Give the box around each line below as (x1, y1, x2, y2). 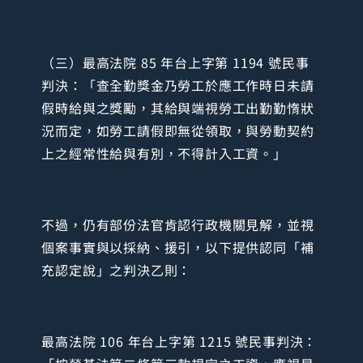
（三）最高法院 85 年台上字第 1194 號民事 (41, 53, 310, 73)
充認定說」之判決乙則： (41, 260, 192, 280)
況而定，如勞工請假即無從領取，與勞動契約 (41, 121, 314, 141)
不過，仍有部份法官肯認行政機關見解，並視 (41, 215, 314, 235)
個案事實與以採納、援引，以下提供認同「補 (41, 237, 314, 258)
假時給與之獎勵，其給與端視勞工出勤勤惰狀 (41, 98, 314, 118)
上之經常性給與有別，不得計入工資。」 (41, 143, 287, 164)
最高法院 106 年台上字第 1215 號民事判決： (41, 331, 318, 352)
